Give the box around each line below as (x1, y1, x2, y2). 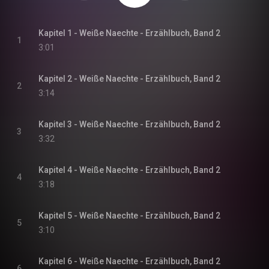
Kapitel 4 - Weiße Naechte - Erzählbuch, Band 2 (38, 165, 220, 175)
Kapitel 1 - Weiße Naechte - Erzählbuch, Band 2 (38, 28, 220, 38)
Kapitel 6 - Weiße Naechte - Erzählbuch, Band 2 (38, 256, 220, 266)
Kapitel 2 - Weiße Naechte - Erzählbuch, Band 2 (38, 74, 220, 83)
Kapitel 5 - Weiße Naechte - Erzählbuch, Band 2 (38, 211, 220, 220)
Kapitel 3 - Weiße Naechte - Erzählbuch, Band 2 (38, 119, 220, 129)
